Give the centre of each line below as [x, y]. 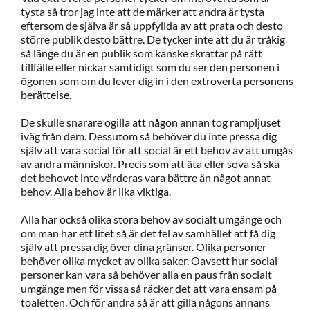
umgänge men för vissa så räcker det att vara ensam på [149, 288]
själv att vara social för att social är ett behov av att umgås [157, 150]
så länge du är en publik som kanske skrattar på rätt [142, 53]
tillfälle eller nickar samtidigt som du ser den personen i [150, 67]
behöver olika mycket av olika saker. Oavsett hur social [149, 261]
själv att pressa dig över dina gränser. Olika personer [144, 247]
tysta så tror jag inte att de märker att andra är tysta [143, 11]
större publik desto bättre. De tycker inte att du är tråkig [153, 39]
